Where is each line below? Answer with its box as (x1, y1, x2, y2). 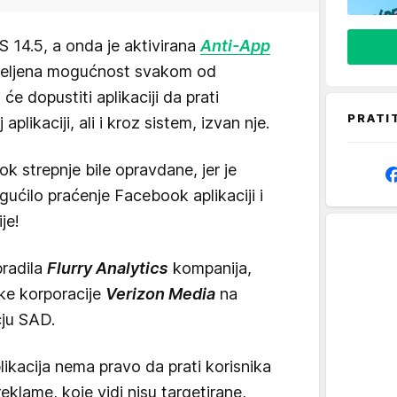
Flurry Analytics (47, 259, 168, 278)
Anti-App (200, 36, 270, 56)
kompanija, (168, 259, 252, 278)
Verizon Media (105, 284, 215, 304)
